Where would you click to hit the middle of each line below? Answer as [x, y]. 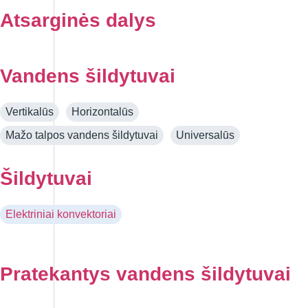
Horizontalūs [102, 112]
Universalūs [205, 135]
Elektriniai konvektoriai [61, 214]
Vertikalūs [30, 112]
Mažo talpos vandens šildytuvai [82, 135]
